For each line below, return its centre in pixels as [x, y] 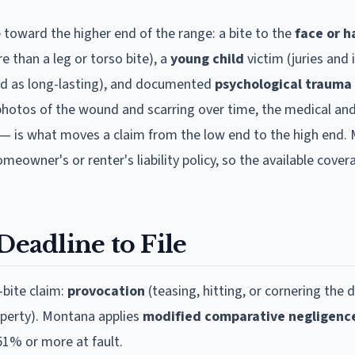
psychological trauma [283, 84]
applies [119, 317]
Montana [69, 317]
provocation [106, 291]
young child [207, 59]
